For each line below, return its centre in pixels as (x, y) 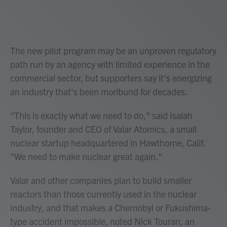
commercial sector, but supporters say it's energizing (111, 78)
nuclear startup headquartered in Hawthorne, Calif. (108, 143)
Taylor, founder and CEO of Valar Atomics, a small (103, 129)
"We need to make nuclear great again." (86, 157)
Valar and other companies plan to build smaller (101, 180)
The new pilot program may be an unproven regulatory (113, 51)
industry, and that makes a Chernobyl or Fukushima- (110, 208)
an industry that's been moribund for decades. (99, 92)
